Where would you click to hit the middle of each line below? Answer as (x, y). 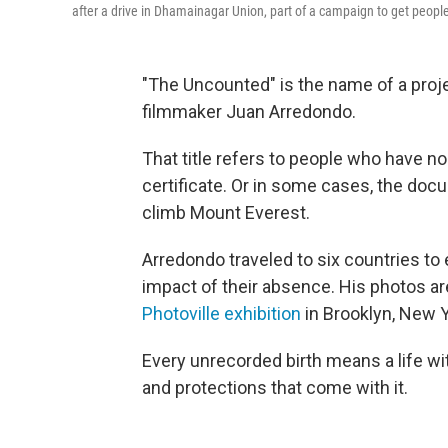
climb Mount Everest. (226, 212)
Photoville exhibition (221, 313)
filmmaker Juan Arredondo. (249, 111)
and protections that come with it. (275, 387)
